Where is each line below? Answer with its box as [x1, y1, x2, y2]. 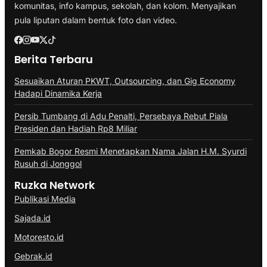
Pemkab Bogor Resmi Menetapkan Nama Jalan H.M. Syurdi [14, 146, 247, 157]
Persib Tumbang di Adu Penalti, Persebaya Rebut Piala [14, 111, 228, 122]
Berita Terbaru [14, 52, 93, 67]
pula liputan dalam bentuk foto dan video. [14, 15, 177, 26]
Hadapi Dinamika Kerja [14, 88, 102, 99]
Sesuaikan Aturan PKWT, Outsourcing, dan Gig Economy [14, 76, 235, 86]
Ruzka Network [14, 178, 95, 193]
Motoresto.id [14, 232, 64, 243]
